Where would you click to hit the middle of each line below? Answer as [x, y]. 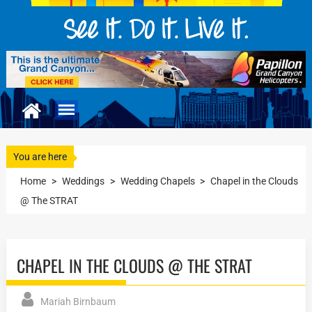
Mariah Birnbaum [78, 302]
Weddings [84, 181]
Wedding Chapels [157, 181]
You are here [40, 157]
